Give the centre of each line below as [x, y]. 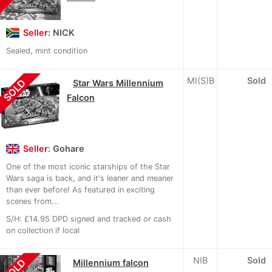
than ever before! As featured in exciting [80, 189]
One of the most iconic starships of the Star [88, 166]
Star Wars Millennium [118, 83]
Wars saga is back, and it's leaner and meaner [90, 178]
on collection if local [43, 230]
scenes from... [32, 201]
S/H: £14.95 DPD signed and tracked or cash [89, 219]
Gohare [69, 148]
